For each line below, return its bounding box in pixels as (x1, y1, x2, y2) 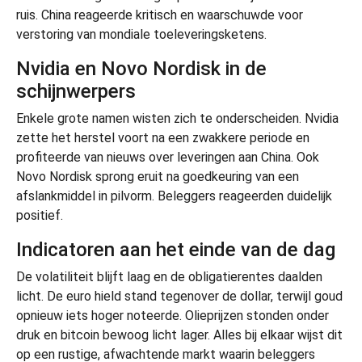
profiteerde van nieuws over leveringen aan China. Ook (16, 149, 319, 165)
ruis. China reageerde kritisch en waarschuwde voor (16, 6, 303, 23)
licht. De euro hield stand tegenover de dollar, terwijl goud (16, 288, 343, 304)
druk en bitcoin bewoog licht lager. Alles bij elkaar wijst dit (16, 326, 343, 343)
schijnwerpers (16, 79, 136, 103)
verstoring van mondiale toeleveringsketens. (16, 26, 267, 42)
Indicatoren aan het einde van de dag (16, 238, 335, 261)
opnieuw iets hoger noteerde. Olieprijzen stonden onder (16, 307, 329, 323)
